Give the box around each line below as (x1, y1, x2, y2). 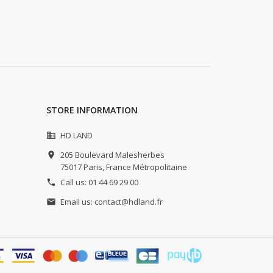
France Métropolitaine (106, 161, 187, 173)
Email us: (60, 196, 94, 208)
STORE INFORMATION (46, 104, 138, 116)
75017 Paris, (60, 161, 104, 173)
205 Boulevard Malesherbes (60, 149, 165, 161)
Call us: (60, 177, 88, 188)
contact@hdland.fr (94, 196, 163, 208)
